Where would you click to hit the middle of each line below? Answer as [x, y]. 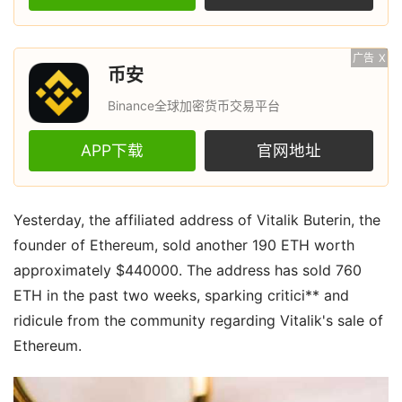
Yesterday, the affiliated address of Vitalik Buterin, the [197, 220]
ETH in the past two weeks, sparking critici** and [181, 295]
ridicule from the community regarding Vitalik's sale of [198, 320]
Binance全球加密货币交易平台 [193, 106]
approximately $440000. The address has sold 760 [188, 270]
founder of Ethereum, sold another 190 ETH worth [184, 245]
